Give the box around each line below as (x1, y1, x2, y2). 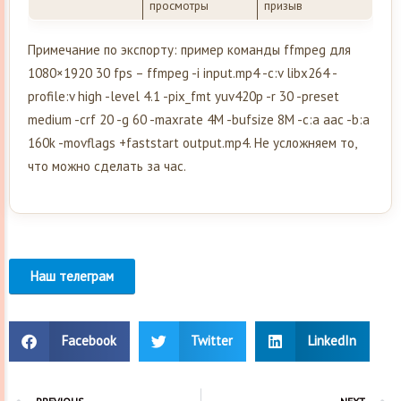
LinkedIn (307, 332, 356, 350)
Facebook (61, 332, 116, 350)
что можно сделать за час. (28, 157, 186, 175)
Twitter (191, 332, 233, 350)
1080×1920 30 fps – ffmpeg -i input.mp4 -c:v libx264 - (28, 64, 337, 81)
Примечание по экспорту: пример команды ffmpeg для (28, 40, 351, 58)
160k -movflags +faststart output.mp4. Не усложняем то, (28, 133, 356, 151)
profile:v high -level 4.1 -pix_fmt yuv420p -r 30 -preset (28, 87, 339, 105)
